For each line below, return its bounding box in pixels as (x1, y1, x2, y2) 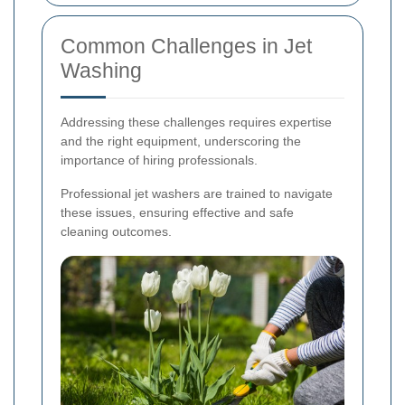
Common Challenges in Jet (61, 34, 312, 59)
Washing (61, 59, 142, 83)
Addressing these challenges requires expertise (61, 115, 332, 130)
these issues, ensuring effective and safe (61, 205, 294, 221)
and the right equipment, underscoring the (61, 134, 301, 149)
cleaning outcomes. (61, 224, 172, 240)
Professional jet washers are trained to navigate (61, 186, 333, 202)
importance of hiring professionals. (61, 153, 258, 168)
